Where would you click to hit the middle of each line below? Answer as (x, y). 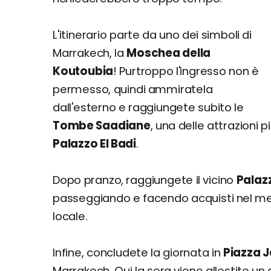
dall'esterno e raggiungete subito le (148, 107)
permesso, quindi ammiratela (133, 89)
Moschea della (169, 53)
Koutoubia (83, 71)
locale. (70, 216)
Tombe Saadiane (102, 126)
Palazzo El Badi (94, 144)
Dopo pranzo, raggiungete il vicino (145, 180)
